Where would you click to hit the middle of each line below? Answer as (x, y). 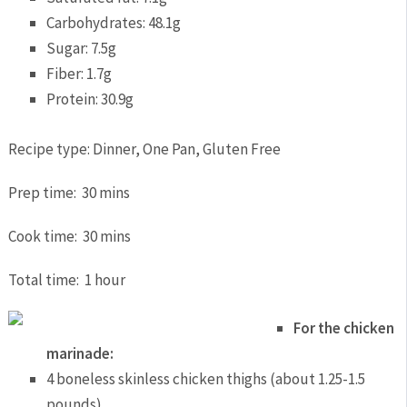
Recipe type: (50, 149)
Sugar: (69, 49)
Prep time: (45, 192)
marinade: (80, 354)
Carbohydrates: (98, 23)
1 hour (104, 279)
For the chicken (343, 328)
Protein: (74, 99)
